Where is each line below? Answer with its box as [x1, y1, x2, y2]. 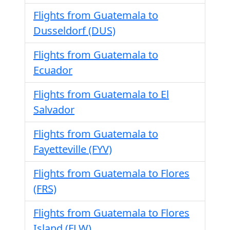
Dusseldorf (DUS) [33, 24, 116, 37]
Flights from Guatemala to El [33, 87, 169, 101]
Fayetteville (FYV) [33, 142, 112, 156]
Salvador [33, 103, 74, 117]
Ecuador [33, 63, 72, 77]
